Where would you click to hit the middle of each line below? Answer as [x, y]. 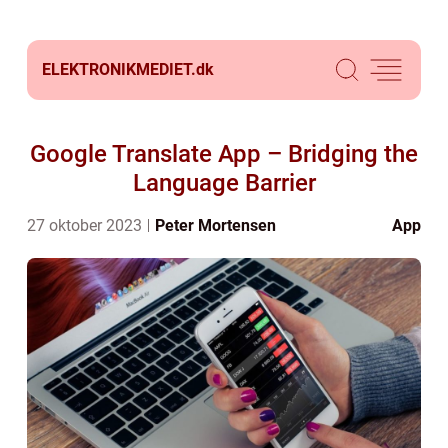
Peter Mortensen [215, 225]
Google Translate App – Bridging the [224, 154]
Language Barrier [224, 183]
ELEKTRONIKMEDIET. [119, 69]
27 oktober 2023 [86, 225]
